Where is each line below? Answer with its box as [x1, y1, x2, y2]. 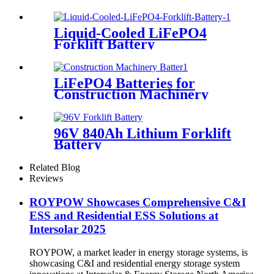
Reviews [29, 172, 63, 183]
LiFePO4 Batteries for [54, 75, 195, 92]
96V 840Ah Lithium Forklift [54, 125, 231, 141]
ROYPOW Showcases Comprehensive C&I [29, 195, 246, 209]
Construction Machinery [54, 86, 209, 103]
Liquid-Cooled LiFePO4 [54, 25, 207, 42]
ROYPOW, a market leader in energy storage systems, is [29, 247, 248, 258]
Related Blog [29, 161, 80, 172]
